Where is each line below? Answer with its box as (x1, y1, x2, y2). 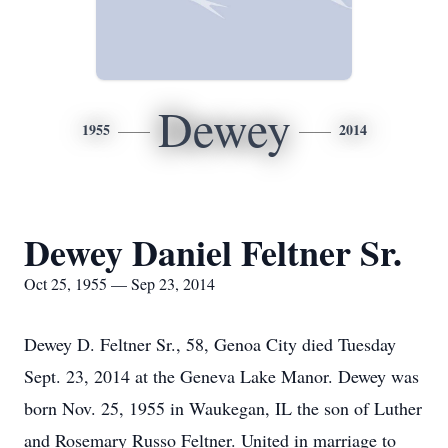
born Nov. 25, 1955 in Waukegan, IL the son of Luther (24, 396, 422, 420)
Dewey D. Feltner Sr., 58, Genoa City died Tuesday (24, 332, 396, 356)
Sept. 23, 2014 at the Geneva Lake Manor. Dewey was (24, 364, 419, 388)
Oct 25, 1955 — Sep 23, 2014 (24, 273, 215, 294)
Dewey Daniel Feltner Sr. (24, 226, 402, 278)
